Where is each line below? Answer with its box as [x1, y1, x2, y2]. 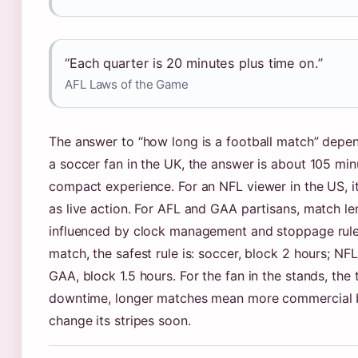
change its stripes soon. [49, 312, 191, 328]
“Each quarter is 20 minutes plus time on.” [65, 55, 323, 71]
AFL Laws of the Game [65, 77, 189, 92]
